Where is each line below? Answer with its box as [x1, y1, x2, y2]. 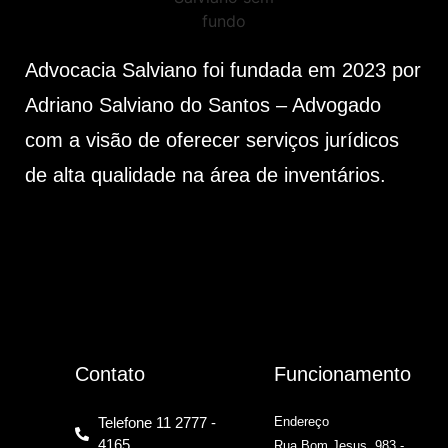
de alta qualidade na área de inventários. [25, 163, 386, 186]
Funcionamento [274, 363, 411, 386]
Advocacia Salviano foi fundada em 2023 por [25, 58, 421, 81]
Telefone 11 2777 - [97, 414, 216, 432]
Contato [75, 363, 145, 386]
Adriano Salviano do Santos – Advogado [25, 93, 381, 116]
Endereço [274, 414, 329, 430]
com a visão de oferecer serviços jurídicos [25, 128, 399, 151]
